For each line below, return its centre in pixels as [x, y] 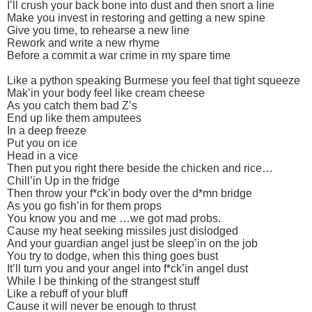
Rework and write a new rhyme [83, 42]
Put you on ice [42, 143]
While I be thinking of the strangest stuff [103, 281]
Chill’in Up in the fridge [63, 180]
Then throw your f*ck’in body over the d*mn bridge [130, 193]
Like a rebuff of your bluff [67, 293]
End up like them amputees [74, 118]
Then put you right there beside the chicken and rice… [140, 168]
